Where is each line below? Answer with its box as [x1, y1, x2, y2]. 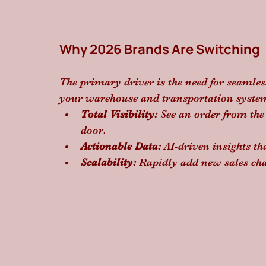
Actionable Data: [81, 140, 161, 152]
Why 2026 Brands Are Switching [59, 40, 260, 58]
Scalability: [81, 156, 136, 168]
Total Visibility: [81, 108, 157, 120]
